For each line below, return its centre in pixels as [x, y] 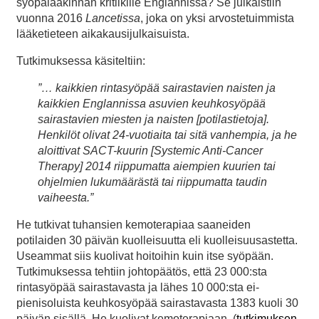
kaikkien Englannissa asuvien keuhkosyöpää [152, 104]
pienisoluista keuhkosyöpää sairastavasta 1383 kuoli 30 [157, 303]
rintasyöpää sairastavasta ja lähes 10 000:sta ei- [138, 288]
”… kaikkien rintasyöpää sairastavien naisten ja [157, 88]
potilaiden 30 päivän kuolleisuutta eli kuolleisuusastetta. [157, 241]
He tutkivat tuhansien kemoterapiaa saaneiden [134, 225]
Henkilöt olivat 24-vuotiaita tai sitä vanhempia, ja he [167, 135]
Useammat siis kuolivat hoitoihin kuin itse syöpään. [145, 256]
